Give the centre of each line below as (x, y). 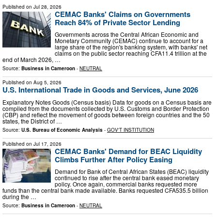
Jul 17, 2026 (47, 144)
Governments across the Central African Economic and (127, 34)
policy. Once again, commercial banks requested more (126, 184)
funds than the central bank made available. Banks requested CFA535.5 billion (105, 190)
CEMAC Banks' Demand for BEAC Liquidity (128, 151)
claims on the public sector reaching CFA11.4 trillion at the (131, 53)
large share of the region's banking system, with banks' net (131, 47)
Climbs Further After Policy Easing (114, 159)
